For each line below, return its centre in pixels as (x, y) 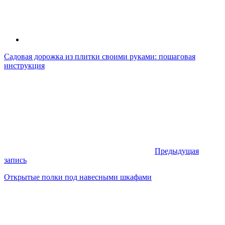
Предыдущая (177, 151)
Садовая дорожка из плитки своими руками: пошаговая (100, 56)
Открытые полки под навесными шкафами (78, 177)
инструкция (24, 65)
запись (15, 160)
